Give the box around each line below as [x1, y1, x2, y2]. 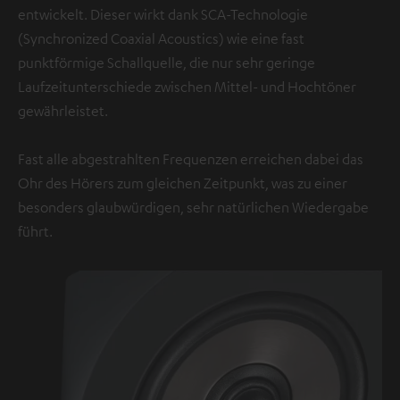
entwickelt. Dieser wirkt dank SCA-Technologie [18, 4, 308, 23]
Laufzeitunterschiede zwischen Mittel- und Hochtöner [18, 77, 356, 96]
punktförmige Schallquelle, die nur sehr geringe [18, 53, 315, 71]
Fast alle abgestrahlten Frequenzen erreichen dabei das [18, 149, 363, 168]
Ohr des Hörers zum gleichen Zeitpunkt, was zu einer [18, 173, 347, 192]
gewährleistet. [18, 101, 108, 120]
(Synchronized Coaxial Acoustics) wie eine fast [18, 29, 304, 47]
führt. [18, 221, 53, 240]
